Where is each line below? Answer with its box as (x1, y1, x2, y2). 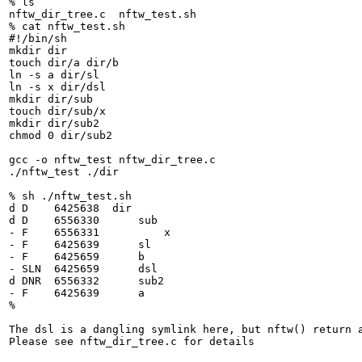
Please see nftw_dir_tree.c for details (9, 335, 255, 347)
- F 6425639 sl (9, 238, 151, 250)
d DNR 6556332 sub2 (9, 275, 164, 287)
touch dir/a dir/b (9, 57, 119, 69)
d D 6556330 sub (9, 214, 158, 226)
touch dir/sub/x (9, 105, 106, 117)
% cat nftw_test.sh (9, 20, 132, 32)
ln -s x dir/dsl (9, 81, 106, 93)
